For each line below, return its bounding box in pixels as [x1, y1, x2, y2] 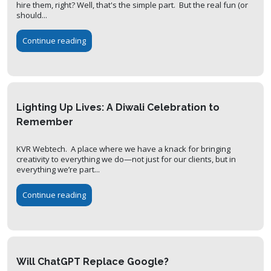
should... [16, 9, 47, 21]
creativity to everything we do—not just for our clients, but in [16, 153, 236, 165]
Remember [16, 116, 73, 128]
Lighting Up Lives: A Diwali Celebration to [16, 101, 220, 113]
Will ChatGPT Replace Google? [16, 255, 169, 267]
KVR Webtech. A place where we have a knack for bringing [16, 143, 230, 154]
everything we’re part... [16, 163, 100, 175]
